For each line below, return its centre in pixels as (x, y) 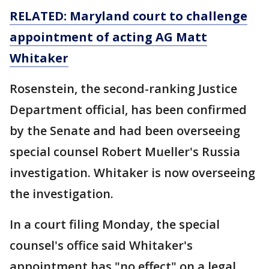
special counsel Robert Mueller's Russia (125, 152)
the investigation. (62, 194)
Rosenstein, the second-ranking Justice (123, 89)
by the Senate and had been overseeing (125, 131)
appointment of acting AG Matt (108, 37)
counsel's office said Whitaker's (101, 245)
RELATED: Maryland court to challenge (128, 16)
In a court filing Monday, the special (115, 224)
